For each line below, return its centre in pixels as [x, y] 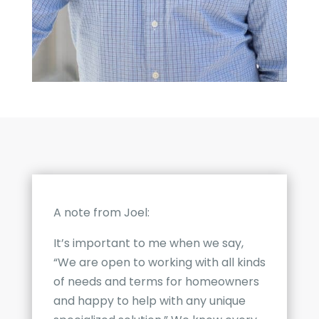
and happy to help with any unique [149, 301]
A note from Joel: [101, 213]
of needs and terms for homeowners [156, 282]
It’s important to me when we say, [148, 244]
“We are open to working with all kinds [159, 263]
